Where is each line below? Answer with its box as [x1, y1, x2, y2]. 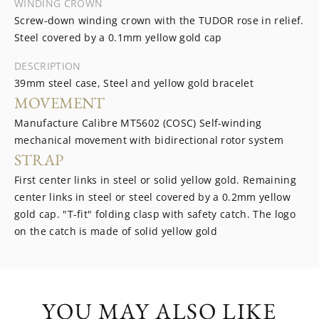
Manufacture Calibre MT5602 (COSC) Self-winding [14, 116, 262, 130]
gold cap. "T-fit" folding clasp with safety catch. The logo [14, 207, 296, 221]
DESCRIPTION [14, 59, 81, 73]
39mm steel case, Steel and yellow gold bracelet [14, 76, 254, 90]
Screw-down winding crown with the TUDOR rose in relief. [14, 14, 304, 27]
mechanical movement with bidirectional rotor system [14, 133, 284, 147]
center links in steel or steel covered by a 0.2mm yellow [14, 190, 291, 204]
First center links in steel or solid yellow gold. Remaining [14, 173, 296, 187]
